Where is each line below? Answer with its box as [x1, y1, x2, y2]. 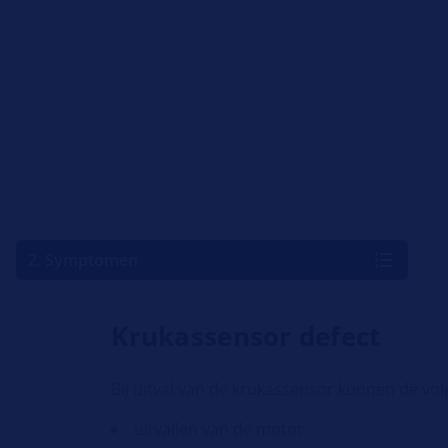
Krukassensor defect [111, 318, 381, 355]
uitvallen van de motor [134, 418, 305, 441]
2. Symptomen [28, 249, 138, 272]
